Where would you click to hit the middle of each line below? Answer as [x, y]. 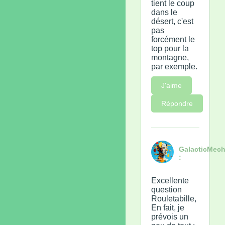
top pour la [170, 48]
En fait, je [168, 207]
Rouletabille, [174, 198]
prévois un [170, 216]
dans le [164, 12]
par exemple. [174, 66]
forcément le [173, 39]
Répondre [177, 103]
